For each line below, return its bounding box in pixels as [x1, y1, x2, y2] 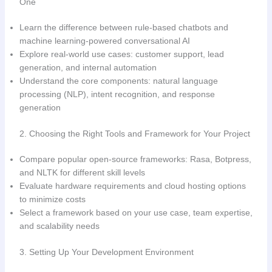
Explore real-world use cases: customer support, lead [19, 49, 224, 59]
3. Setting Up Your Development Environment [19, 246, 194, 257]
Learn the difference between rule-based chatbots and [19, 22, 228, 32]
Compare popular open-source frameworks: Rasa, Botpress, [19, 154, 251, 164]
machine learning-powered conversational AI [19, 35, 190, 46]
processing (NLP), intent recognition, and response [19, 89, 215, 99]
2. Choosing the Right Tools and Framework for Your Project [19, 128, 250, 138]
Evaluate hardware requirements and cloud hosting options [19, 180, 246, 191]
